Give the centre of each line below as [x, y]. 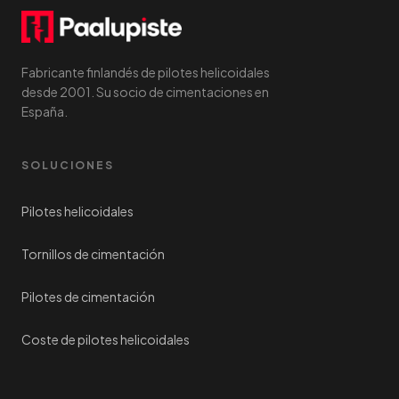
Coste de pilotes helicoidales [106, 339]
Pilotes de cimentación [88, 297]
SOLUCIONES [68, 165]
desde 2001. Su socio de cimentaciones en [145, 92]
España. [45, 111]
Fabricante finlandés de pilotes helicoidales [146, 72]
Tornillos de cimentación [93, 254]
